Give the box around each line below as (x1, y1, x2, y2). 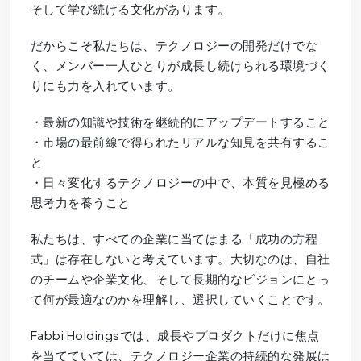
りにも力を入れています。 (30, 77, 180, 93)
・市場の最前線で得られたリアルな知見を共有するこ (30, 133, 330, 149)
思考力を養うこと (30, 193, 131, 210)
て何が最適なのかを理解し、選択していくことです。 (30, 290, 330, 306)
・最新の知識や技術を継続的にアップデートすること (30, 113, 330, 129)
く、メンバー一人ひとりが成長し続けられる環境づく (30, 56, 330, 73)
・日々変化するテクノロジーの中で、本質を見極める (30, 173, 330, 189)
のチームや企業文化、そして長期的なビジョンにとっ (30, 270, 330, 286)
